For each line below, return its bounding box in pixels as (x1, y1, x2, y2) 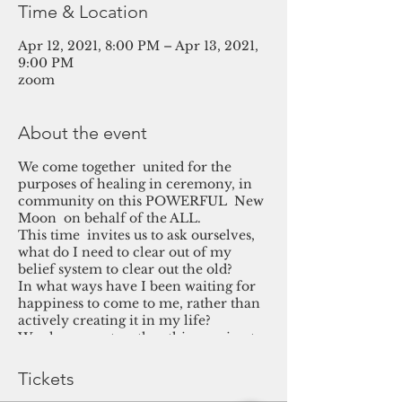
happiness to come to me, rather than (18, 295, 260, 311)
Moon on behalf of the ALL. (18, 210, 201, 226)
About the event (18, 122, 147, 144)
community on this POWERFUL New (18, 193, 264, 209)
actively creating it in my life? (18, 312, 211, 328)
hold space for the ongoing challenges (18, 346, 263, 363)
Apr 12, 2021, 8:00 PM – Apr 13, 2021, (18, 38, 258, 54)
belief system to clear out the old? (18, 261, 232, 277)
